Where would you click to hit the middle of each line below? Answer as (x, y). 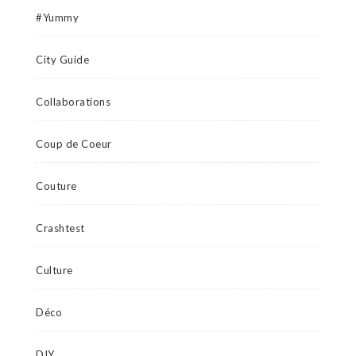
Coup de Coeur (74, 144)
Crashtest (60, 228)
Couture (56, 186)
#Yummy (57, 18)
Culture (54, 271)
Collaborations (73, 102)
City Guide (62, 60)
